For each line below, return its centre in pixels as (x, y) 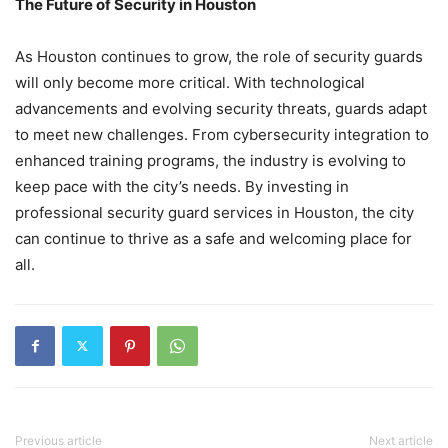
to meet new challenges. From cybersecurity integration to (222, 134)
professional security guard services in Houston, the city (214, 212)
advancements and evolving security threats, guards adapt (221, 108)
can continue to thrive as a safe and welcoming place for (213, 238)
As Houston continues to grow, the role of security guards (219, 56)
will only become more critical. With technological (190, 82)
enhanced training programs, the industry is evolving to (210, 160)
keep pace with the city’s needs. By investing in (182, 186)
